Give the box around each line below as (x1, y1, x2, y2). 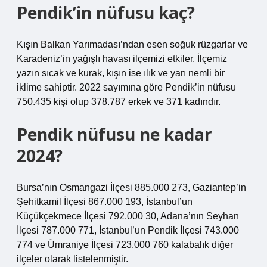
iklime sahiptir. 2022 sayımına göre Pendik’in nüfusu (17, 82, 236, 92)
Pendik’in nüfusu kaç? (17, 1, 195, 24)
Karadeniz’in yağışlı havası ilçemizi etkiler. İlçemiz (17, 54, 227, 64)
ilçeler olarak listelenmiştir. (17, 254, 128, 264)
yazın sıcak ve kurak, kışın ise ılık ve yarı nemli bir (17, 68, 225, 78)
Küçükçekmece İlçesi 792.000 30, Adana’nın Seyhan (17, 211, 239, 221)
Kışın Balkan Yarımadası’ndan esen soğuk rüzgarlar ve (17, 39, 248, 49)
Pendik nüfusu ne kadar (17, 123, 212, 145)
